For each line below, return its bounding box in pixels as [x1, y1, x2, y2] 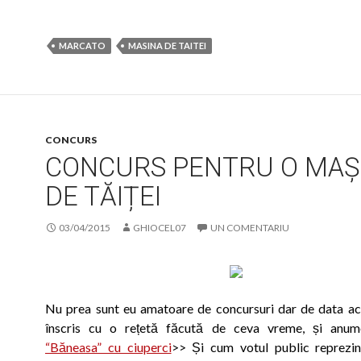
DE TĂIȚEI [45, 180, 161, 212]
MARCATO [59, 40, 106, 51]
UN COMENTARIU [210, 222, 289, 234]
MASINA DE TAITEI [128, 40, 206, 51]
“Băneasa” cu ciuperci [45, 339, 172, 355]
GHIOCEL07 [133, 222, 186, 234]
